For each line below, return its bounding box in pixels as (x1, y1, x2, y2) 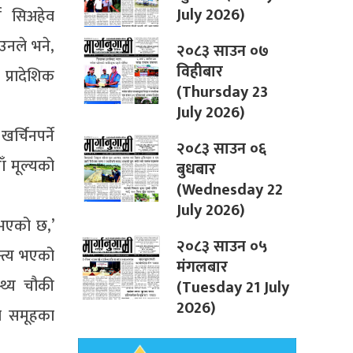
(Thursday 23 (176, 79, 268, 106)
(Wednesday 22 (176, 176, 283, 204)
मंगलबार (176, 254, 228, 281)
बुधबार (176, 156, 216, 184)
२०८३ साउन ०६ (176, 136, 266, 163)
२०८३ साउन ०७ (176, 38, 269, 65)
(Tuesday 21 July (176, 274, 289, 302)
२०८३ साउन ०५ (176, 233, 268, 261)
